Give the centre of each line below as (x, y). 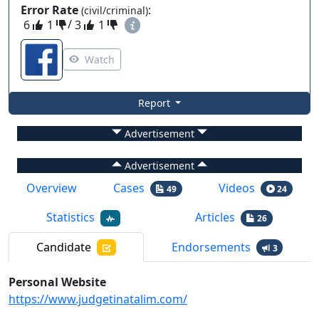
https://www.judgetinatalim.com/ (98, 299)
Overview (52, 188)
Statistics (70, 218)
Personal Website (57, 282)
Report (155, 103)
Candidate (63, 247)
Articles (215, 218)
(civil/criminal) (113, 11)
